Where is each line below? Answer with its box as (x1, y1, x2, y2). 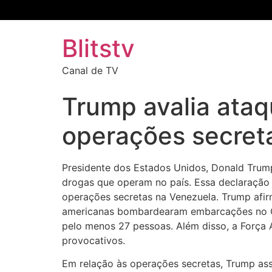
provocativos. (62, 234, 125, 246)
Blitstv (62, 33, 135, 63)
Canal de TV (62, 64, 118, 76)
